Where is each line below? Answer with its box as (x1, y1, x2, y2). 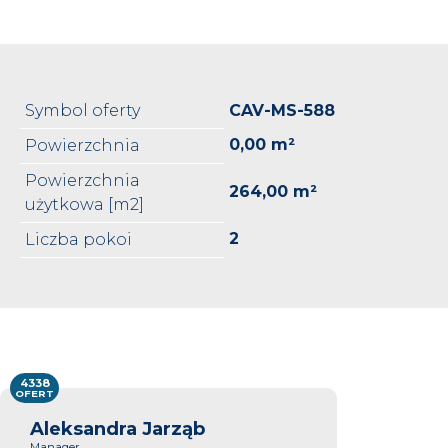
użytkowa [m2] (25, 194, 144, 214)
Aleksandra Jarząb (30, 416, 205, 440)
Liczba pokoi (25, 229, 132, 249)
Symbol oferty (25, 100, 140, 120)
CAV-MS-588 (229, 100, 335, 120)
